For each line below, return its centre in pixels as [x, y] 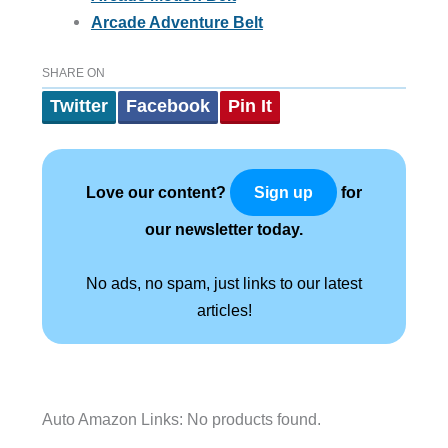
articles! [224, 310]
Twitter [78, 106]
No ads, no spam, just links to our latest [224, 283]
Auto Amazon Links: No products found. [181, 419]
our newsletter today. [224, 229]
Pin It [249, 106]
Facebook [167, 106]
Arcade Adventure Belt [176, 21]
